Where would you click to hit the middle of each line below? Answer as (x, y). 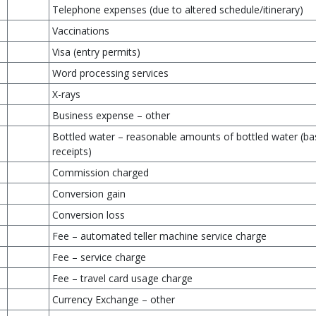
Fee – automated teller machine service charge (159, 236)
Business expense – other (111, 115)
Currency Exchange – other (114, 299)
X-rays (66, 94)
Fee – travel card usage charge (122, 278)
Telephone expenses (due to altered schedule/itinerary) (178, 10)
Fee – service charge (99, 257)
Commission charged (101, 172)
